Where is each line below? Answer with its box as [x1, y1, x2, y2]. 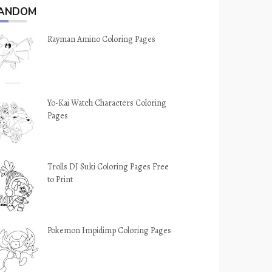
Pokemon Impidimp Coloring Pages [47, 225, 172, 236]
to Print [47, 174, 73, 185]
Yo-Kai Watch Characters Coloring [47, 97, 167, 109]
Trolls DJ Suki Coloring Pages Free [47, 161, 169, 172]
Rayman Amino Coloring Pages [47, 33, 156, 45]
